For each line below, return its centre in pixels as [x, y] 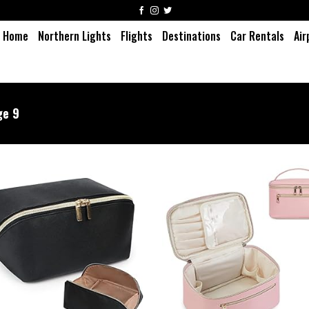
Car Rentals [257, 36]
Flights [136, 36]
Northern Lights [74, 36]
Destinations [191, 36]
